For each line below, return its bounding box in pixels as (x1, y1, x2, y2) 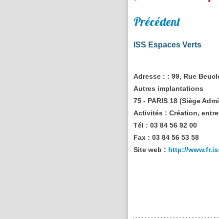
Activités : (133, 109, 168, 117)
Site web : (133, 145, 167, 153)
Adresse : (133, 72, 166, 80)
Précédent (133, 14, 181, 29)
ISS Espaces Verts (133, 40, 202, 49)
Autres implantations (133, 84, 204, 92)
